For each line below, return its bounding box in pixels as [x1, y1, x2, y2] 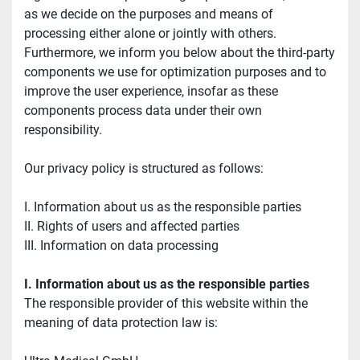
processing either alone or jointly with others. [24, 26, 276, 42]
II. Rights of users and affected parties [24, 219, 239, 235]
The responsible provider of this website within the [24, 296, 308, 312]
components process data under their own [24, 103, 262, 119]
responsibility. [24, 122, 102, 138]
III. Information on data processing [24, 238, 219, 254]
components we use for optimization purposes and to [24, 64, 326, 80]
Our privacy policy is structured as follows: [24, 161, 264, 177]
